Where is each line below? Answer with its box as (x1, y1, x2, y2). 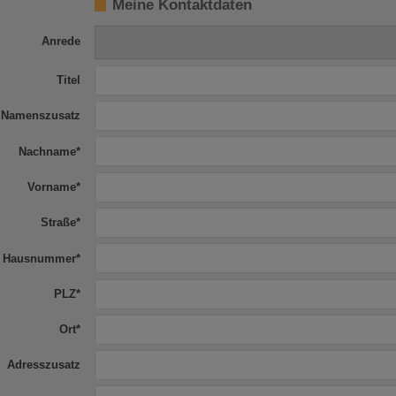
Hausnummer (3, 252, 76, 265)
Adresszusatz (7, 359, 80, 372)
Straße (41, 217, 76, 230)
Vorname (27, 180, 76, 194)
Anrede (42, 34, 80, 48)
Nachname (19, 145, 76, 158)
